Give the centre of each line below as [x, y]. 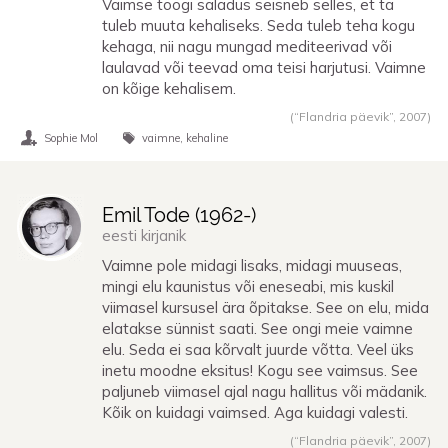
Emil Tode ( [151, 214]
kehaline [207, 137]
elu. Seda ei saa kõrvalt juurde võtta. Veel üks [258, 350]
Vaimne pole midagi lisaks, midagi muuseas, [252, 266]
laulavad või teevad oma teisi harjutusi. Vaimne [264, 67]
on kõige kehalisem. [169, 88]
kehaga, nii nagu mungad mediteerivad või [247, 46]
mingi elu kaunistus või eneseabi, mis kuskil [248, 287]
